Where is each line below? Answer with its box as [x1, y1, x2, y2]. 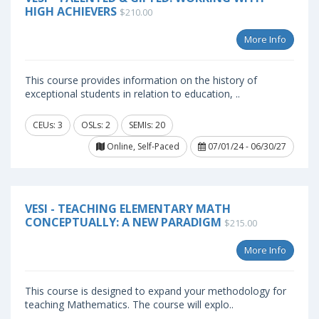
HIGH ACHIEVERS [25, 4, 117, 19]
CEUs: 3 [33, 119, 63, 131]
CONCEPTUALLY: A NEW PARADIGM [25, 214, 221, 230]
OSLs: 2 [81, 119, 110, 131]
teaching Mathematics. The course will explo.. [25, 298, 234, 311]
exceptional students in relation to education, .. [25, 87, 240, 100]
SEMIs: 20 [129, 119, 165, 131]
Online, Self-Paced [105, 140, 179, 152]
